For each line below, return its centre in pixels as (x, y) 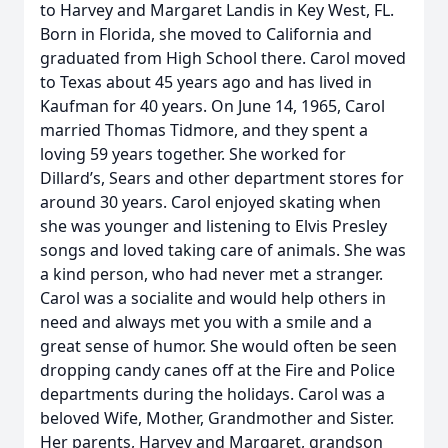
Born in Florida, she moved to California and (206, 34)
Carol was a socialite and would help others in (213, 298)
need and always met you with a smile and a (206, 322)
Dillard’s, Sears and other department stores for (222, 178)
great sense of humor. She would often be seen (218, 346)
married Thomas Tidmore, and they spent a (204, 130)
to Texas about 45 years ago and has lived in (206, 82)
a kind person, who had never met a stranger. (211, 274)
